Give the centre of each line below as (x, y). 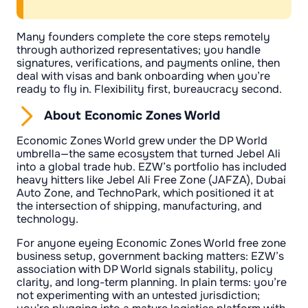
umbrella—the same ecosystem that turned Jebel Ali (148, 154)
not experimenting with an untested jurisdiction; (138, 296)
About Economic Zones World (132, 116)
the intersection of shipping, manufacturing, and (139, 206)
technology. (47, 219)
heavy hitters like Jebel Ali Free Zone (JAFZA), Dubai (151, 180)
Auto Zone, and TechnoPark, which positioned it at (145, 193)
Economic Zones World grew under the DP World (142, 141)
